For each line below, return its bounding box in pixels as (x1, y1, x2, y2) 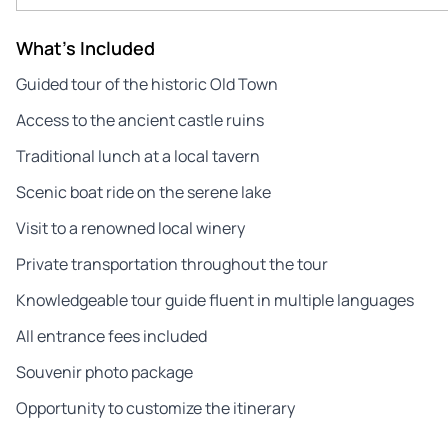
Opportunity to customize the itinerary (16, 396, 295, 419)
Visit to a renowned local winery (16, 216, 245, 239)
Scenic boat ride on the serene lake (16, 180, 271, 203)
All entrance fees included (16, 324, 207, 347)
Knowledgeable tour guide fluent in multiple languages (16, 288, 414, 311)
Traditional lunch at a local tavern (16, 144, 260, 167)
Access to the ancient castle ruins (16, 108, 264, 131)
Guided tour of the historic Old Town (16, 72, 278, 95)
